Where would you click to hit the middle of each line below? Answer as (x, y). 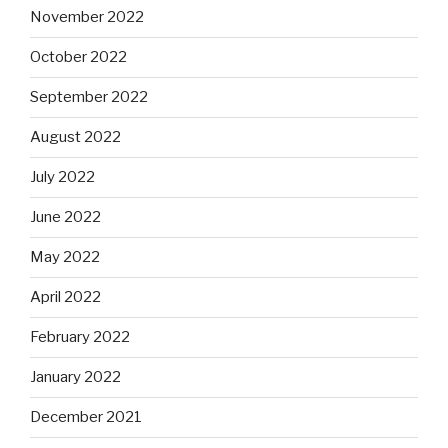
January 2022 (75, 377)
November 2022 (87, 17)
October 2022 (78, 57)
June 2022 (65, 217)
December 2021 (86, 417)
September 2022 (89, 97)
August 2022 (75, 137)
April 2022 (65, 297)
